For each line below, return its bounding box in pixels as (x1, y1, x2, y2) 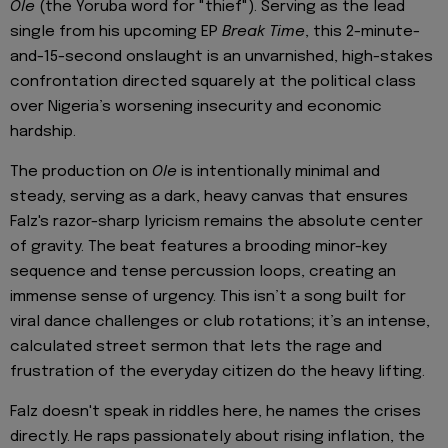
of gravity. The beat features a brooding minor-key (10, 238, 387, 255)
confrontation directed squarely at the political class (10, 73, 416, 90)
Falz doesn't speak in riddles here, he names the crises (10, 404, 421, 421)
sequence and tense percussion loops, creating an (10, 263, 396, 280)
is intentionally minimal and (177, 163, 380, 180)
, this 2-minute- (305, 23, 420, 40)
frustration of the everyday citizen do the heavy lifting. (10, 363, 425, 380)
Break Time (222, 23, 305, 40)
